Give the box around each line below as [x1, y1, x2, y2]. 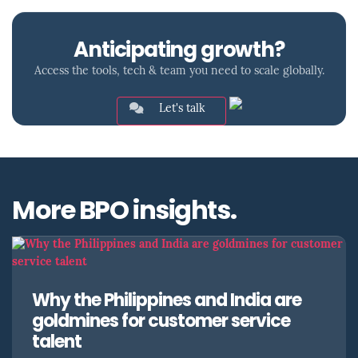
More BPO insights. [12, 200, 237, 225]
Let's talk [155, 103, 205, 115]
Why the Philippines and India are [32, 292, 302, 311]
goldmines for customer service [32, 313, 291, 332]
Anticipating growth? [74, 41, 284, 62]
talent [32, 334, 82, 352]
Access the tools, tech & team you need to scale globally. [34, 66, 324, 78]
